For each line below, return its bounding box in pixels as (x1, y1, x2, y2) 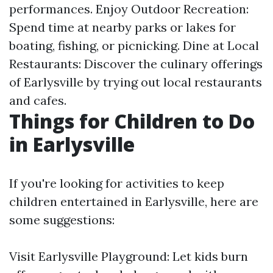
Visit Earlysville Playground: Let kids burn (9, 249, 248, 264)
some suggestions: (9, 212, 115, 227)
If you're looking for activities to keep (9, 175, 224, 191)
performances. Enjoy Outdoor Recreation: (9, 1, 249, 16)
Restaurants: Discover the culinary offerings (9, 56, 263, 71)
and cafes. (9, 93, 66, 108)
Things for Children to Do (9, 108, 255, 134)
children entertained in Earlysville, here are (9, 194, 258, 209)
